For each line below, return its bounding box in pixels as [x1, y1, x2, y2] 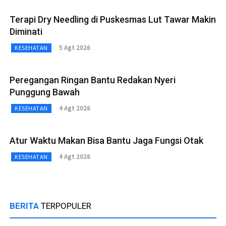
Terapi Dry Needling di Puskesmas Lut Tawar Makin [10, 14, 216, 25]
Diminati [10, 26, 42, 37]
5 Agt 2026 [59, 43, 90, 52]
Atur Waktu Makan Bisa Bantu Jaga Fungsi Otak [10, 135, 203, 146]
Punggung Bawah [10, 86, 80, 97]
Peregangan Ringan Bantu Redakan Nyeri [10, 74, 176, 85]
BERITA [10, 200, 41, 211]
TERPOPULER [41, 200, 91, 211]
